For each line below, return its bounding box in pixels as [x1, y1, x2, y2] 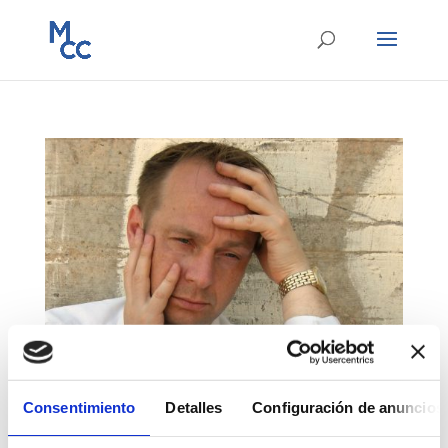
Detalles [165, 398, 223, 416]
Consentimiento [23, 398, 136, 416]
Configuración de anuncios [252, 398, 444, 416]
